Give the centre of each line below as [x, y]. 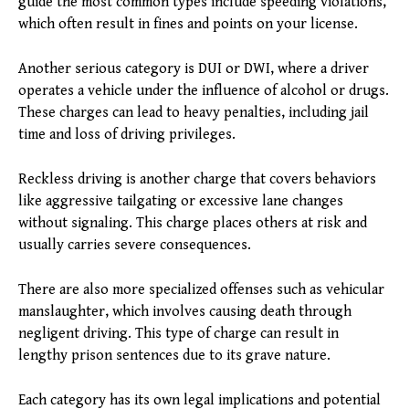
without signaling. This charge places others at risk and [193, 223]
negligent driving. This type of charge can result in [178, 334]
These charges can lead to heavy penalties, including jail [194, 113]
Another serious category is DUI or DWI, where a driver [194, 69]
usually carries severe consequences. [135, 245]
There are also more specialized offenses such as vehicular [201, 290]
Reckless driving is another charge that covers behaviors [197, 179]
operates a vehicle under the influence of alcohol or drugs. [204, 91]
